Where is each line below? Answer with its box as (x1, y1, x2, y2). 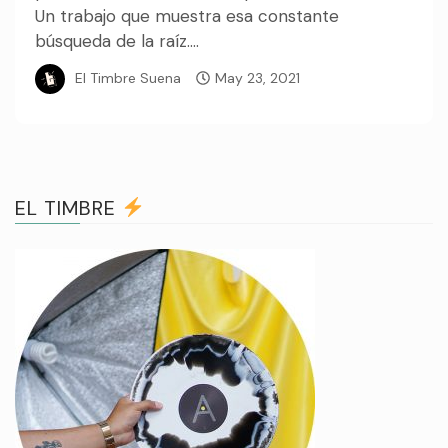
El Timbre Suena (75, 68, 181, 87)
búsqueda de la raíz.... (35, 30, 199, 53)
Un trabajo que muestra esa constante (35, 5, 339, 28)
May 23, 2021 (215, 68, 300, 87)
